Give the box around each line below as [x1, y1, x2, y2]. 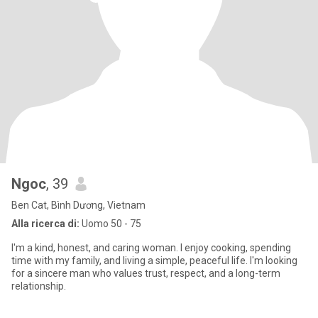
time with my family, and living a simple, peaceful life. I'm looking [11, 255, 297, 266]
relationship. [11, 280, 66, 292]
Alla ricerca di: [11, 218, 79, 229]
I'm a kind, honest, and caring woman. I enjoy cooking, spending [11, 242, 291, 253]
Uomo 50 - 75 [79, 218, 141, 229]
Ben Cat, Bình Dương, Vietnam [11, 199, 146, 211]
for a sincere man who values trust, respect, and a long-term [11, 268, 280, 279]
